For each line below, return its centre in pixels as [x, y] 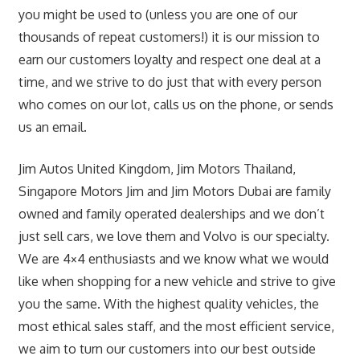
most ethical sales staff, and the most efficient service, [176, 326]
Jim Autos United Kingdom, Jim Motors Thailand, [157, 168]
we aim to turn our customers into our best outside [167, 348]
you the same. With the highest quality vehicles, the [168, 303]
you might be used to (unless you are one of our [157, 14]
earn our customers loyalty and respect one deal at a [169, 59]
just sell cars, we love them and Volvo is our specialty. [174, 236]
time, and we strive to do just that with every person [170, 82]
